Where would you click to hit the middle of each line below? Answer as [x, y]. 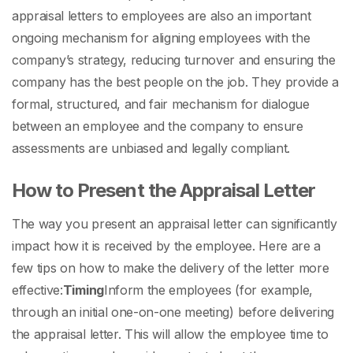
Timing [83, 290]
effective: [37, 290]
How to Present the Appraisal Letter [164, 191]
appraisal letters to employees [98, 16]
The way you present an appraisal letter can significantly [175, 224]
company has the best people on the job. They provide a [175, 82]
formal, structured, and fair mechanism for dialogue [161, 104]
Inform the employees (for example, [208, 290]
